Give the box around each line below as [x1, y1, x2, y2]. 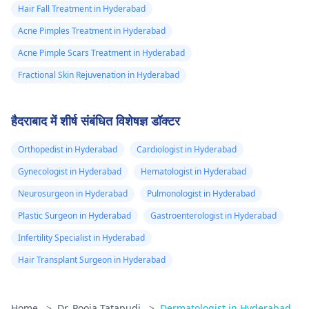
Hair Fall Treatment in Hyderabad [18, 3, 146, 14]
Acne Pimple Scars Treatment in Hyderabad [18, 47, 185, 59]
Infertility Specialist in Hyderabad [18, 232, 145, 243]
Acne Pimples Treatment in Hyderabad [18, 25, 166, 37]
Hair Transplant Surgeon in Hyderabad [18, 254, 166, 266]
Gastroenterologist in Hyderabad [150, 210, 277, 221]
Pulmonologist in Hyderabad [147, 188, 255, 199]
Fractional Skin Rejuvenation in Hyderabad [18, 69, 179, 81]
